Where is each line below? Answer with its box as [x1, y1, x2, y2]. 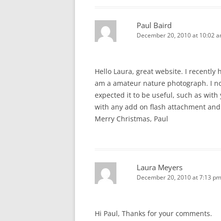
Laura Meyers [137, 162, 183, 172]
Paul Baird [137, 20, 172, 30]
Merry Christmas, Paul [95, 114, 168, 123]
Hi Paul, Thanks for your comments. [95, 209, 212, 218]
